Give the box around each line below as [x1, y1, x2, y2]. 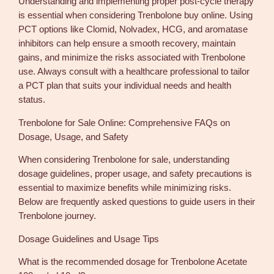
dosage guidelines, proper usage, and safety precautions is [18, 169, 253, 179]
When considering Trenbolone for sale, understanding [18, 155, 230, 165]
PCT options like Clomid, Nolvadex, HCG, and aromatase [18, 24, 248, 35]
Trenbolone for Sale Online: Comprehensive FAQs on [18, 117, 231, 128]
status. [18, 95, 46, 105]
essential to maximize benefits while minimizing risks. [18, 183, 232, 193]
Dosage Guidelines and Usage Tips [18, 234, 160, 244]
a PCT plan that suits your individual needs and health [18, 81, 232, 91]
